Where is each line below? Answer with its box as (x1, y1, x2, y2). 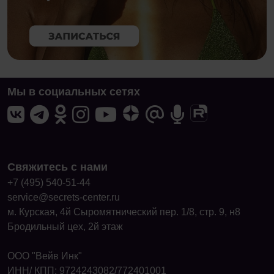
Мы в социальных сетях (7, 85, 140, 98)
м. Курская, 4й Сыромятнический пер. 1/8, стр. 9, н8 (7, 206, 240, 217)
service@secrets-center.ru (7, 191, 120, 202)
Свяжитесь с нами (7, 160, 108, 173)
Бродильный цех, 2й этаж (7, 221, 123, 232)
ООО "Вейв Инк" (7, 250, 82, 261)
